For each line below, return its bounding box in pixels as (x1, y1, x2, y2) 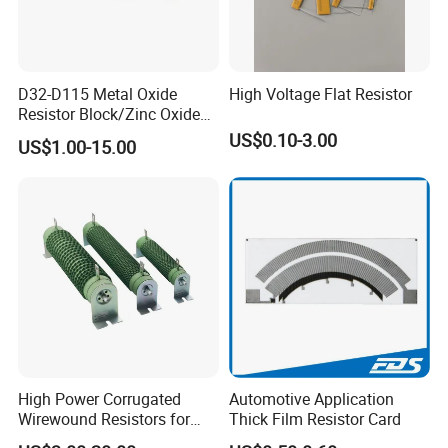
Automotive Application (228, 388, 394, 411)
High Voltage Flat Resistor (228, 82, 412, 105)
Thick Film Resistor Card (228, 408, 401, 431)
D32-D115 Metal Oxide (18, 82, 178, 105)
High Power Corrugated (18, 388, 182, 411)
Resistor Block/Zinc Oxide (18, 102, 201, 125)
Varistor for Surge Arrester (18, 122, 201, 145)
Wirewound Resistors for (18, 408, 191, 431)
